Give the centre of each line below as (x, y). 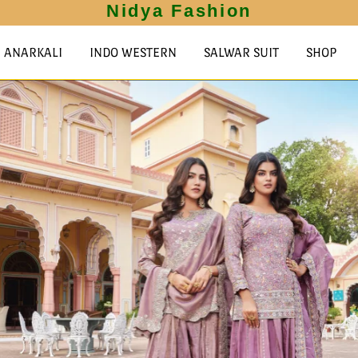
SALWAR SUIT (241, 52)
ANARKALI (33, 52)
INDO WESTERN (133, 52)
